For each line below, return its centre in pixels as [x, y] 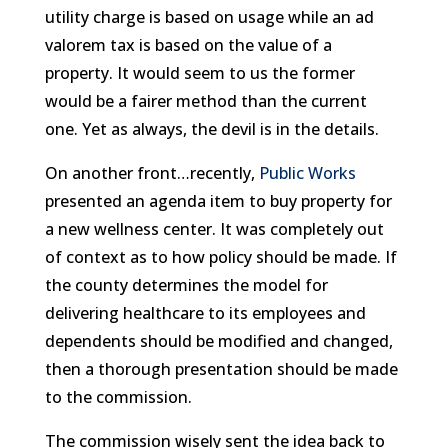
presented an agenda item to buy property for [218, 200]
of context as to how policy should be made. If [220, 256]
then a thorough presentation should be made [221, 368]
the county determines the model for [186, 284]
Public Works [307, 172]
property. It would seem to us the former [199, 72]
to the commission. [118, 396]
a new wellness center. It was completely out [214, 228]
